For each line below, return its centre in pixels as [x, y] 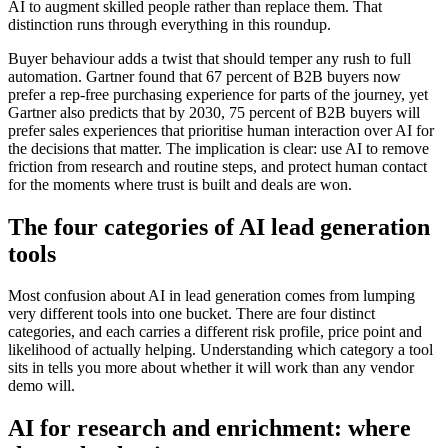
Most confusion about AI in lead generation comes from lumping [211, 296]
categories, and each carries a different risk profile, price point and [215, 332]
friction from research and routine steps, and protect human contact [217, 166]
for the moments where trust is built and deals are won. [180, 184]
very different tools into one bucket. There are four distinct [191, 314]
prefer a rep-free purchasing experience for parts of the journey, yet [218, 94]
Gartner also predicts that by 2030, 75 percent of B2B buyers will [214, 112]
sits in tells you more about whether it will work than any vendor [211, 368]
